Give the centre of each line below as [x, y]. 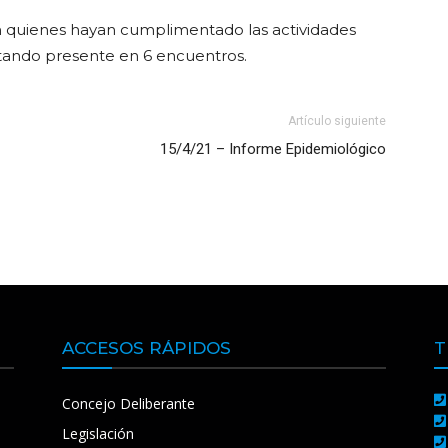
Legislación [98, 433]
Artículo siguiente [337, 121]
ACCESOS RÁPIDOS [146, 348]
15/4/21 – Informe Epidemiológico [273, 149]
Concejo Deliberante [128, 403]
